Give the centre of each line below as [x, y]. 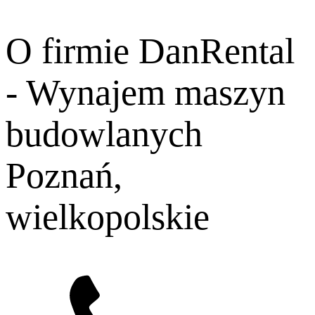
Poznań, [64, 176]
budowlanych [104, 134]
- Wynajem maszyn [146, 93]
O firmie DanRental [150, 51]
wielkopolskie [108, 217]
